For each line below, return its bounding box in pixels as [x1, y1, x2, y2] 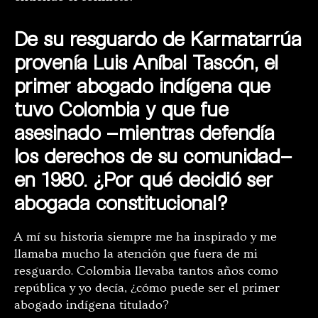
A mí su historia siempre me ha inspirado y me [14, 229, 277, 245]
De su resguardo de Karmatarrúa [14, 26, 302, 51]
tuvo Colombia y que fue [14, 97, 229, 121]
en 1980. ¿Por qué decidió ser [14, 167, 273, 192]
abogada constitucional [14, 190, 216, 215]
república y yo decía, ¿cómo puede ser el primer [14, 280, 280, 296]
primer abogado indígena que [14, 73, 270, 98]
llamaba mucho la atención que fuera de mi [14, 246, 258, 262]
